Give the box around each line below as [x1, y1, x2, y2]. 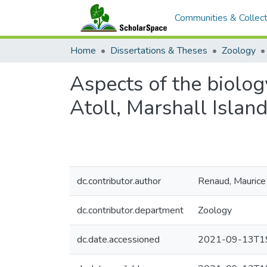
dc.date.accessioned [77, 233, 160, 246]
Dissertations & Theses [110, 44, 207, 57]
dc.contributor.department [77, 204, 184, 217]
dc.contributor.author [77, 175, 161, 188]
